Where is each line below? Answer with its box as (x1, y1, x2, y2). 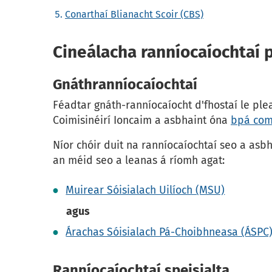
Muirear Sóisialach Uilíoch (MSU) (66, 183, 225, 197)
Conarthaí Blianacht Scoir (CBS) (65, 8, 203, 20)
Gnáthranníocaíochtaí (53, 76, 197, 93)
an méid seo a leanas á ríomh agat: (53, 154, 225, 168)
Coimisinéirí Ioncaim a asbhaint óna (53, 114, 231, 127)
